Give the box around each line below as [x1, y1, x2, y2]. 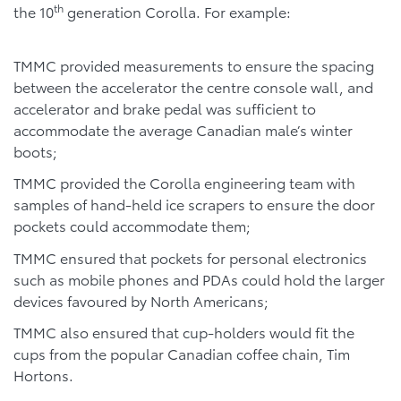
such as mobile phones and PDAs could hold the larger [13, 268, 385, 289]
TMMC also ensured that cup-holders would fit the [13, 320, 354, 342]
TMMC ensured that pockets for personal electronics [13, 246, 367, 268]
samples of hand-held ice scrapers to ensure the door [13, 193, 375, 215]
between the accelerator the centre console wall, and [13, 76, 373, 98]
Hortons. [13, 363, 73, 385]
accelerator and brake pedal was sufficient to [13, 98, 316, 119]
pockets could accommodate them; [13, 215, 251, 236]
